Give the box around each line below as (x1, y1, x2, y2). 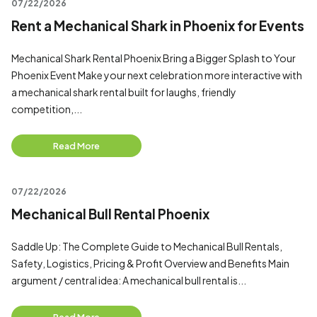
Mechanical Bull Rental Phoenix (11, 206, 209, 222)
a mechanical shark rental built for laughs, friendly (11, 86, 236, 98)
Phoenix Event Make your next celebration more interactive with (11, 69, 302, 81)
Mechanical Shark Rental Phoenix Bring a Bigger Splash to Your (11, 52, 296, 64)
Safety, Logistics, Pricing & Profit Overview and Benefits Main (11, 257, 289, 270)
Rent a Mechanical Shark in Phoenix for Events (11, 18, 304, 34)
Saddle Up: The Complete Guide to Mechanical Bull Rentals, (11, 240, 282, 253)
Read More (53, 140, 100, 151)
